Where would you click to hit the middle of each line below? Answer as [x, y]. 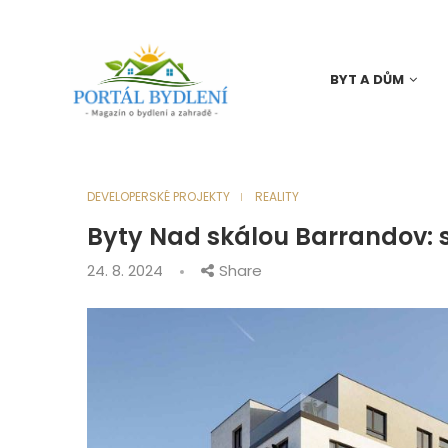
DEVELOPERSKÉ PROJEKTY [158, 196]
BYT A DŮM [367, 79]
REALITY [277, 196]
